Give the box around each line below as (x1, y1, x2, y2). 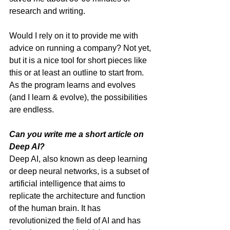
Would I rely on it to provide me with (9, 31, 140, 40)
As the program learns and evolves (9, 81, 138, 89)
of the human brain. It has (9, 204, 103, 213)
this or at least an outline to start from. (9, 68, 146, 77)
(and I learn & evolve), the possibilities (9, 93, 149, 102)
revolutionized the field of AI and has (9, 216, 143, 225)
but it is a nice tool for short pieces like (9, 56, 149, 65)
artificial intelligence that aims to (9, 179, 127, 188)
